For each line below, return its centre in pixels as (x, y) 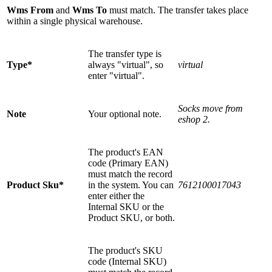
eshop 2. (194, 120)
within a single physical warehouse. (75, 21)
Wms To (90, 10)
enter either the (116, 196)
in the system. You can (131, 185)
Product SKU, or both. (131, 218)
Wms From (30, 10)
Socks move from (210, 109)
